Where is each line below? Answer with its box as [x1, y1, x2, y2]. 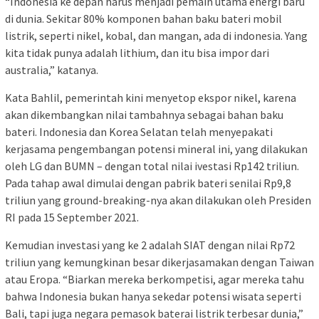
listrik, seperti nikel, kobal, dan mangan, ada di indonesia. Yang [5, 28, 308, 43]
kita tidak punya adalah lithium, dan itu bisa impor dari [5, 45, 269, 60]
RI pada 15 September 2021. [5, 209, 139, 224]
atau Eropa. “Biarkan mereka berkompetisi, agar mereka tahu [5, 271, 304, 286]
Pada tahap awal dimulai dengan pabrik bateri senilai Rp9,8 [5, 175, 291, 190]
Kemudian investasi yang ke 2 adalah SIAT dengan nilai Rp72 [5, 237, 295, 252]
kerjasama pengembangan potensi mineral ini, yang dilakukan [5, 141, 308, 156]
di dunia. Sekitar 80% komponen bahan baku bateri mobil [5, 11, 282, 26]
